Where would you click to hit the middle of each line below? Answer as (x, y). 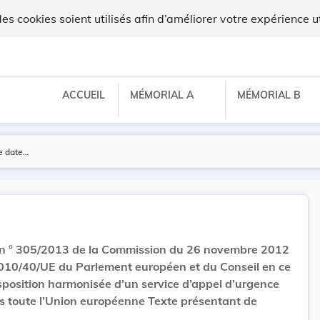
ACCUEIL (84, 95)
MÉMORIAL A (163, 95)
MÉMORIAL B (270, 95)
